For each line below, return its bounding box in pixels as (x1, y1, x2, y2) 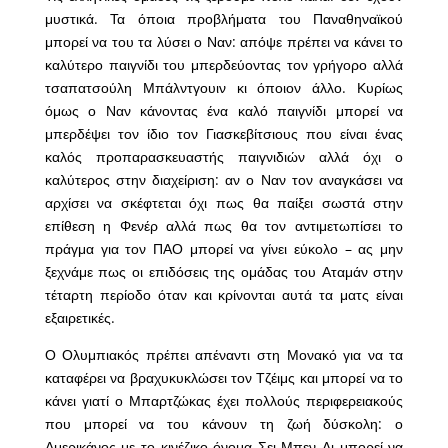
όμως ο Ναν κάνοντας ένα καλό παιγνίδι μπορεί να (44, 101, 404, 121)
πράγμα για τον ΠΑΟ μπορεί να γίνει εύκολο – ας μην (44, 239, 404, 259)
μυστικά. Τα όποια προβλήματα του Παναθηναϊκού (44, 9, 404, 29)
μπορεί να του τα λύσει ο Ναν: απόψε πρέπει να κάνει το (44, 32, 404, 52)
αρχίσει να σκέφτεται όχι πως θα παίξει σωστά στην (44, 193, 404, 213)
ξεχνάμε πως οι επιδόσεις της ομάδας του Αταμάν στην (44, 262, 404, 282)
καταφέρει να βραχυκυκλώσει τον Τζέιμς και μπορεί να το (44, 368, 404, 388)
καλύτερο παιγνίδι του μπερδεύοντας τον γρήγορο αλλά (44, 55, 404, 75)
